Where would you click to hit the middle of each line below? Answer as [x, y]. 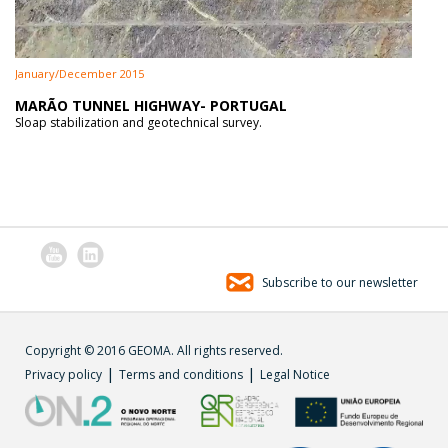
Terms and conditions [181, 374]
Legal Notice [295, 374]
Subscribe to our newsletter [338, 282]
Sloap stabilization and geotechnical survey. [138, 122]
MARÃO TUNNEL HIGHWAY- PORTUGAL [151, 105]
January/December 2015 [79, 73]
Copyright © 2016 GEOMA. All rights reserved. [154, 350]
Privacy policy [63, 374]
